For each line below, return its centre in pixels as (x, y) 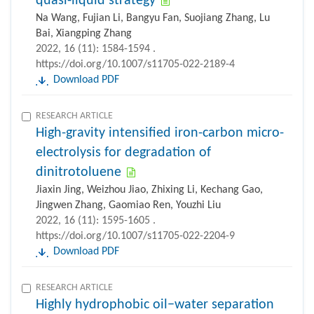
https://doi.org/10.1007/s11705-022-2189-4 (135, 65)
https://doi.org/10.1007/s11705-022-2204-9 (135, 237)
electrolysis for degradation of (123, 153)
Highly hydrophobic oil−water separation (155, 305)
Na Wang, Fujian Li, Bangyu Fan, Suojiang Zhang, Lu (153, 19)
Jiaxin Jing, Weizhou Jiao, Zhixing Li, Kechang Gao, (149, 190)
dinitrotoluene (78, 173)
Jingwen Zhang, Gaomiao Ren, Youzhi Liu (128, 206)
